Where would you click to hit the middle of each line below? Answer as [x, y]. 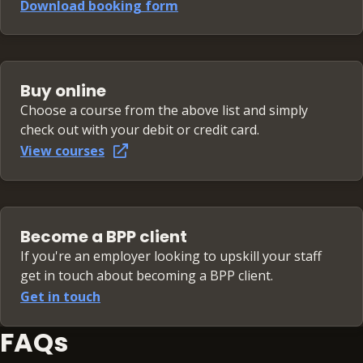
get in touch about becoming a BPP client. [147, 276]
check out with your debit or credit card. [140, 130]
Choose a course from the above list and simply [164, 111]
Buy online [63, 91]
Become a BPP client [104, 237]
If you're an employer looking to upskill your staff [171, 256]
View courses [62, 151]
